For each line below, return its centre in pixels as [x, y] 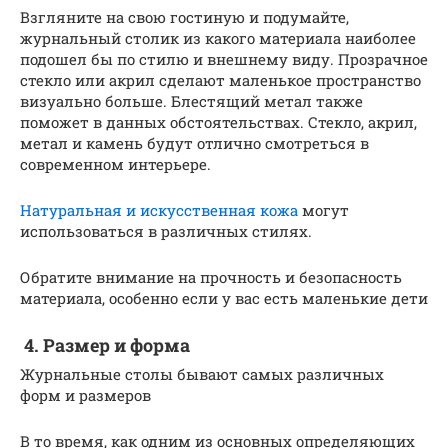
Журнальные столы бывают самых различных [202, 373]
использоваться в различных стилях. [166, 230]
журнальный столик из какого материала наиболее [218, 37]
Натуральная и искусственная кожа [159, 209]
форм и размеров [85, 394]
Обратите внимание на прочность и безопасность [211, 276]
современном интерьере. [115, 163]
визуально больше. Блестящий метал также [191, 100]
